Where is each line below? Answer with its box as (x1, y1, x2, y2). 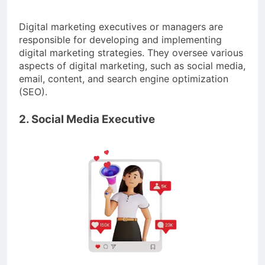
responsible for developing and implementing (19, 33, 222, 46)
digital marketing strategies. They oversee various (19, 46, 243, 59)
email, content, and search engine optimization (19, 72, 228, 85)
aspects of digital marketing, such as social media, (19, 59, 245, 72)
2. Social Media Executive (19, 112, 155, 126)
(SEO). (19, 85, 47, 98)
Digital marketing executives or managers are (19, 20, 223, 33)
